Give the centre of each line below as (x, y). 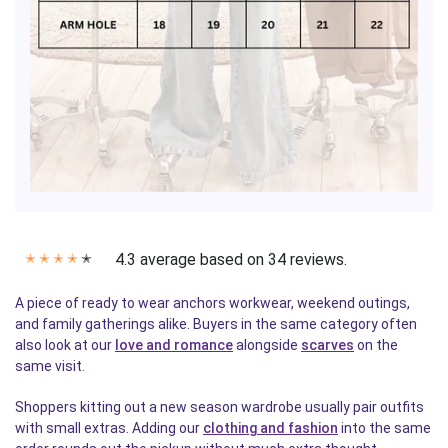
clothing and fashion (270, 428)
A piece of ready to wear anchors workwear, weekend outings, (212, 303)
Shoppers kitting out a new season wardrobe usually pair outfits (219, 407)
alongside (267, 345)
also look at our (65, 345)
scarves (327, 345)
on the (376, 345)
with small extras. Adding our (109, 428)
